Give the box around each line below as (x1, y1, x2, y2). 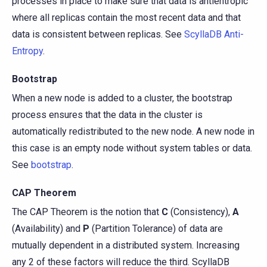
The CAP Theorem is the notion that (12, 206, 162, 218)
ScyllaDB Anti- (184, 28, 244, 40)
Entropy (12, 45, 43, 57)
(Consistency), (168, 206, 232, 218)
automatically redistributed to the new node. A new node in (12, 125, 254, 137)
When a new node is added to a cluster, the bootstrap (12, 92, 232, 104)
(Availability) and (12, 222, 83, 234)
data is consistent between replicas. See (12, 28, 184, 40)
